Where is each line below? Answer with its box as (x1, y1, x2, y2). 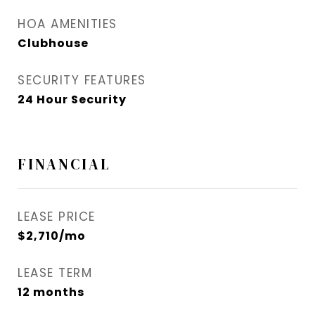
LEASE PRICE (18, 208, 96, 226)
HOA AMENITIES (18, 15, 117, 33)
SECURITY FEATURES (18, 72, 146, 89)
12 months (18, 284, 84, 301)
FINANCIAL (18, 154, 111, 175)
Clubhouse (18, 35, 89, 52)
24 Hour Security (18, 91, 127, 108)
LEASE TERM (18, 264, 92, 282)
